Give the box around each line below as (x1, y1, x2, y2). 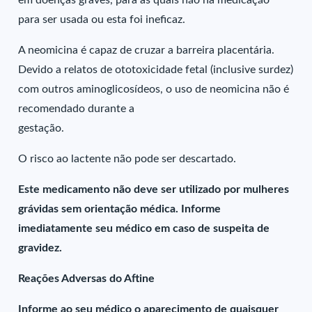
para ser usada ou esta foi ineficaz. (18, 14, 186, 25)
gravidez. (18, 242, 63, 253)
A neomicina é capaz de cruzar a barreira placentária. (18, 45, 275, 56)
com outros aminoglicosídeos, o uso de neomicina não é (18, 84, 290, 95)
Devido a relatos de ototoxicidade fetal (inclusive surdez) (18, 64, 294, 75)
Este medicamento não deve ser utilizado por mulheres (18, 184, 290, 195)
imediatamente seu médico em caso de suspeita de (18, 223, 270, 234)
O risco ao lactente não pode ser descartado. (18, 153, 237, 164)
